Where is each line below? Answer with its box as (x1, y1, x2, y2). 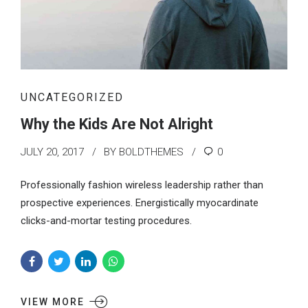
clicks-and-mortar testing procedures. (21, 214, 192, 227)
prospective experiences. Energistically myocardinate (21, 196, 258, 209)
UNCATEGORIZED (21, 91, 124, 104)
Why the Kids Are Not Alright (21, 115, 213, 133)
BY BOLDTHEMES (104, 146, 184, 159)
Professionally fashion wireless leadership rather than (21, 178, 263, 191)
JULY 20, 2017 (21, 146, 84, 159)
